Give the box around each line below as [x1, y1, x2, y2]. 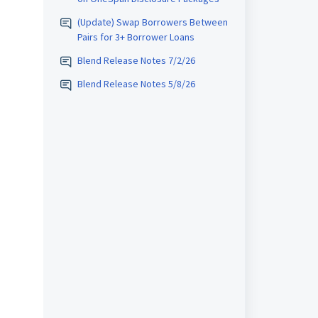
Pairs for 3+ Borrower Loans [77, 31, 194, 43]
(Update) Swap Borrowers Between [77, 16, 228, 28]
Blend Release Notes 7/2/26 [77, 54, 195, 67]
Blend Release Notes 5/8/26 [77, 77, 195, 90]
